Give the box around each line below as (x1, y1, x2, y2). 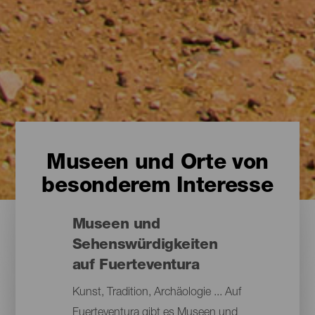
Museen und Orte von (46, 153, 269, 175)
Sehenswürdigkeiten (72, 238, 218, 254)
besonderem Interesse (41, 176, 274, 198)
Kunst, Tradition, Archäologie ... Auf (72, 288, 241, 300)
